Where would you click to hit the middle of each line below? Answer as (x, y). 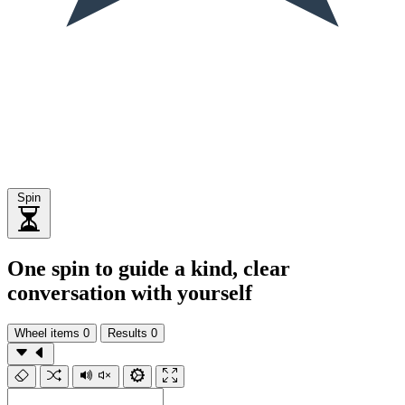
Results (127, 333)
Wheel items (47, 333)
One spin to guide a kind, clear (149, 268)
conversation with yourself (130, 292)
